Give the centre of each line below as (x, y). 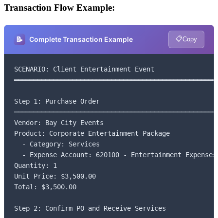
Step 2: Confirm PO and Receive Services (90, 208)
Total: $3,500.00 (45, 187)
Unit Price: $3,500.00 (55, 176)
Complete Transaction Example (81, 39)
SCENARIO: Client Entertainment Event (84, 69)
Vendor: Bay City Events (59, 122)
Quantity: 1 (36, 165)
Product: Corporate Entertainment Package (92, 133)
